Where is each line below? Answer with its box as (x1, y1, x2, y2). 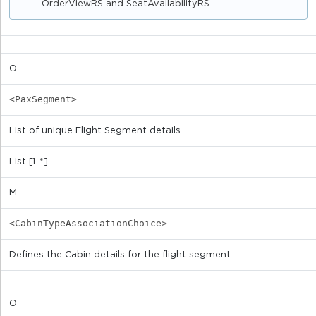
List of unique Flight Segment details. (9, 126, 183, 136)
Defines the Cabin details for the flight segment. (9, 250, 233, 260)
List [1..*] (9, 157, 48, 167)
